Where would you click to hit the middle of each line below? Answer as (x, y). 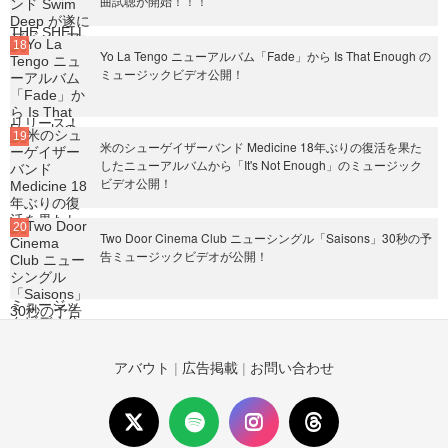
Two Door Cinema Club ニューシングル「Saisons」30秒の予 (266, 237)
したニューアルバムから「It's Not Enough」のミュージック (261, 164)
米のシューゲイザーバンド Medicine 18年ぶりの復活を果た (261, 146)
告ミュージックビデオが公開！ (184, 255)
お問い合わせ (292, 368)
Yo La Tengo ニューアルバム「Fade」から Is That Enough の (265, 55)
